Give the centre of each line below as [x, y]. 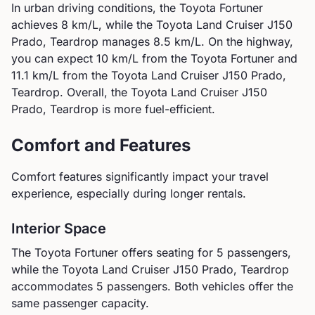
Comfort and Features [101, 145]
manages [126, 41]
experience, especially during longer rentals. [129, 193]
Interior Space [59, 229]
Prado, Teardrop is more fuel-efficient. [113, 109]
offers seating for [166, 252]
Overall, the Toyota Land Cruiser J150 [165, 92]
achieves [36, 25]
